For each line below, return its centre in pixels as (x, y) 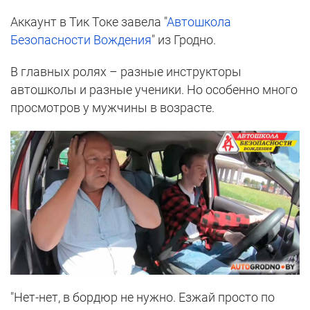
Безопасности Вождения (81, 40)
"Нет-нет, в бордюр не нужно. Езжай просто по (143, 298)
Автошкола (199, 22)
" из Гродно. (184, 40)
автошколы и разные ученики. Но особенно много (154, 90)
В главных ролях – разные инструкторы (126, 72)
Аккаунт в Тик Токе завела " (89, 22)
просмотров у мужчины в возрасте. (112, 108)
